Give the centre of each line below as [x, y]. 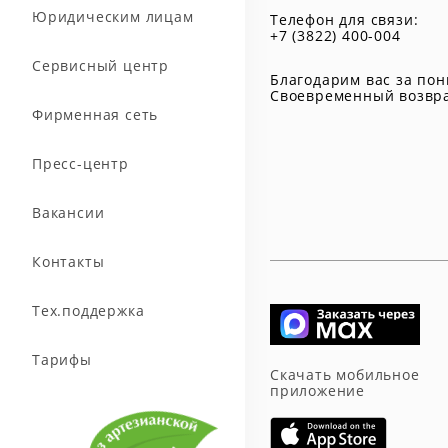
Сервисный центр [100, 65]
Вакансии [68, 212]
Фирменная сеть [95, 114]
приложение [318, 390]
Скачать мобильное [345, 374]
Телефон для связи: [344, 19]
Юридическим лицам [113, 16]
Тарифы [62, 359]
